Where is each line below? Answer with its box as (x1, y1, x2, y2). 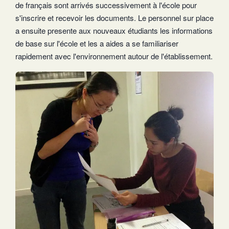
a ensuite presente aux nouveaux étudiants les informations (15, 25, 213, 36)
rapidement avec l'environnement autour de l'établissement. (15, 50, 213, 61)
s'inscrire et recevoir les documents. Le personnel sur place (15, 12, 214, 23)
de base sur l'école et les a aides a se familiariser (15, 37, 178, 49)
